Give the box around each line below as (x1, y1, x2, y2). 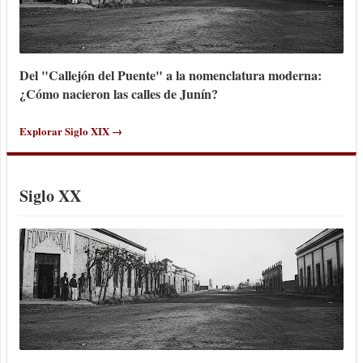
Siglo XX (19, 184, 81, 208)
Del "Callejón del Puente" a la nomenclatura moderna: (19, 66, 322, 85)
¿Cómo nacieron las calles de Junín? (19, 84, 218, 104)
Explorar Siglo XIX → (19, 123, 122, 139)
